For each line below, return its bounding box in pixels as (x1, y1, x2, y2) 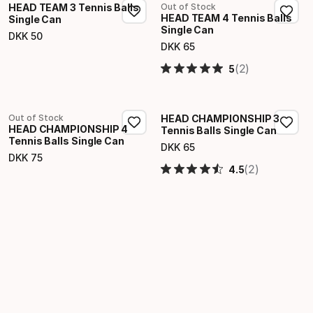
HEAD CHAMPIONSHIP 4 (8, 123, 129, 135)
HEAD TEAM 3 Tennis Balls (8, 1, 139, 13)
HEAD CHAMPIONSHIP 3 (161, 112, 280, 124)
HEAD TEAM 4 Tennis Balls (161, 12, 292, 24)
